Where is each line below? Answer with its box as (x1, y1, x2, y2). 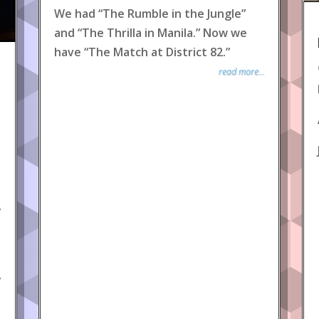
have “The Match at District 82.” (54, 43, 230, 60)
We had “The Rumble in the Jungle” (54, 5, 246, 21)
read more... (219, 65, 265, 78)
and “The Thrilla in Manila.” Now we (54, 24, 247, 41)
